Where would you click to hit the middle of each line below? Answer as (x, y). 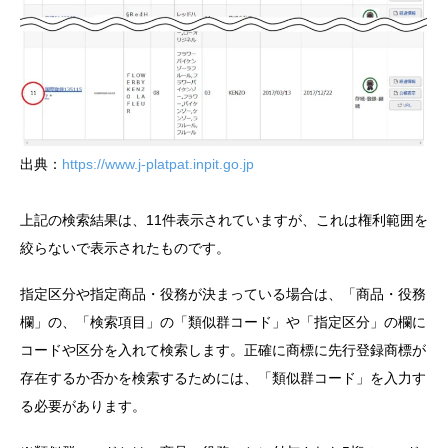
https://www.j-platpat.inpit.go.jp (158, 164)
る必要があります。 (83, 406)
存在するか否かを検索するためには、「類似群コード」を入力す (223, 378)
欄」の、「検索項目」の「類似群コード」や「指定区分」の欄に (223, 322)
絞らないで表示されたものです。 (125, 248)
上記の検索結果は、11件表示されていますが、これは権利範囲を (224, 220)
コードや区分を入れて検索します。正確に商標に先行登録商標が (223, 350)
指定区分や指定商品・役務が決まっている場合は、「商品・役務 (223, 294)
